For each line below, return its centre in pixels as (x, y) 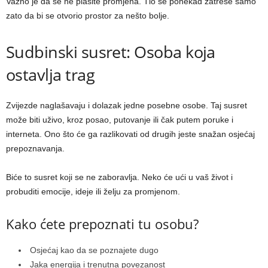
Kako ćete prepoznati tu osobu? (102, 224)
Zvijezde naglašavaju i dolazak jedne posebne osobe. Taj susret (127, 106)
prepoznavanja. (35, 149)
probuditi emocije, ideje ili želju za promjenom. (93, 192)
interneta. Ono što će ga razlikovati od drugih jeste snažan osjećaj (130, 134)
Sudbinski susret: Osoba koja (111, 52)
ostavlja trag (50, 75)
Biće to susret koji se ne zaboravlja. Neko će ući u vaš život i (119, 177)
